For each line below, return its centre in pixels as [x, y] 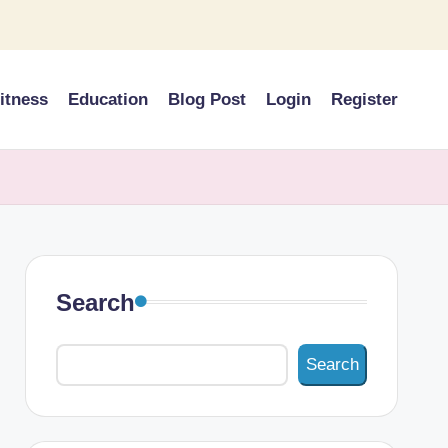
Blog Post [207, 99]
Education [108, 99]
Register [364, 99]
